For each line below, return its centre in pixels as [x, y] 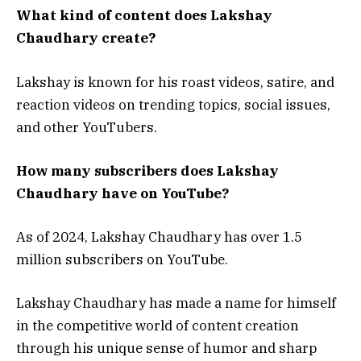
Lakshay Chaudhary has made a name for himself [176, 303]
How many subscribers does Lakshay [147, 170]
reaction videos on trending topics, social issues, [173, 104]
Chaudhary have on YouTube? [122, 193]
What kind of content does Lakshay [144, 16]
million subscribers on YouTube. [122, 259]
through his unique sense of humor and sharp [166, 349]
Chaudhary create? [86, 38]
